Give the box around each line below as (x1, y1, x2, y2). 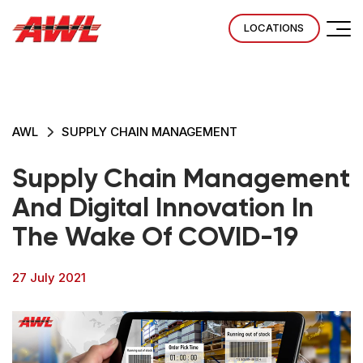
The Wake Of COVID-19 (12, 224, 298, 251)
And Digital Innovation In (12, 195, 314, 222)
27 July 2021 (12, 270, 86, 285)
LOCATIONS (244, 21, 305, 35)
